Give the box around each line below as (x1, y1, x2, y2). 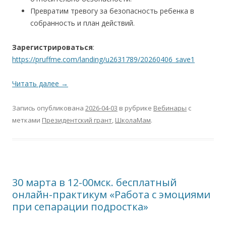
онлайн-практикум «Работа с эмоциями (12, 188, 210, 202)
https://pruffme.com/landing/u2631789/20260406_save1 (12, 54, 195, 65)
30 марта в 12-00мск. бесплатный (12, 176, 177, 190)
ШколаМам (115, 116, 151, 125)
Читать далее (12, 79, 61, 89)
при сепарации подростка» (12, 200, 148, 214)
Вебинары (153, 103, 187, 113)
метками (12, 116, 42, 125)
